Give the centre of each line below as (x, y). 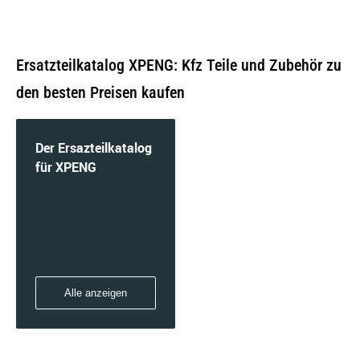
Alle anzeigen (96, 293)
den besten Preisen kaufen (100, 92)
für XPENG (66, 167)
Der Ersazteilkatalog (94, 148)
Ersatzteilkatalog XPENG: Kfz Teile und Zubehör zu (179, 65)
